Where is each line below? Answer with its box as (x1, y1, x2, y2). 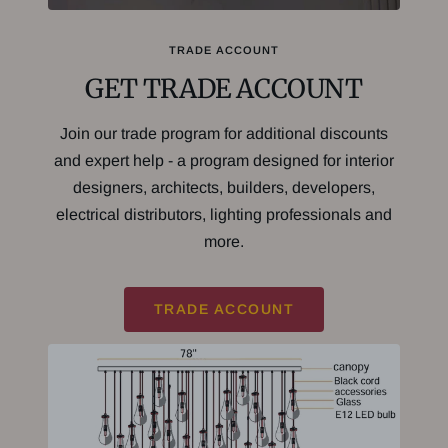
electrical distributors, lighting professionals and (56, 205, 392, 223)
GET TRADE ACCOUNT (85, 71, 363, 105)
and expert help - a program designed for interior (54, 151, 394, 169)
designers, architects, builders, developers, (73, 178, 375, 196)
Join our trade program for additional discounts (60, 124, 388, 142)
